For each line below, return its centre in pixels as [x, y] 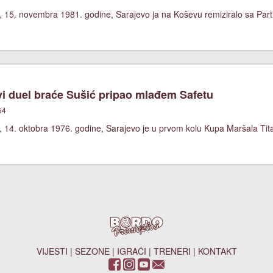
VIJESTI [52, 251]
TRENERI [172, 251]
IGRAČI [131, 251]
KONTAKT [217, 251]
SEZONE [92, 251]
